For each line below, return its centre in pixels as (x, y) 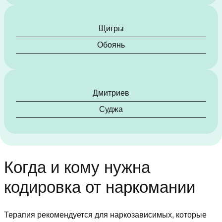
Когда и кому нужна (77, 167)
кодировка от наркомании (100, 187)
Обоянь (111, 45)
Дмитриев (111, 93)
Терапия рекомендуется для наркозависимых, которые (105, 215)
